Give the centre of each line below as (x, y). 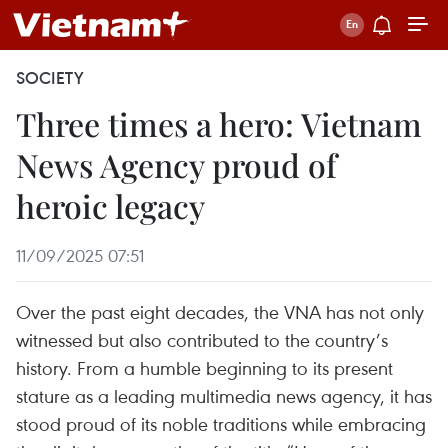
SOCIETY (50, 78)
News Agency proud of (176, 164)
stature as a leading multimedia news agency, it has (224, 395)
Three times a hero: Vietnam (219, 123)
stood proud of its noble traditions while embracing (221, 423)
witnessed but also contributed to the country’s (202, 339)
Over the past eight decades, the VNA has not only (220, 311)
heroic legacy (110, 205)
